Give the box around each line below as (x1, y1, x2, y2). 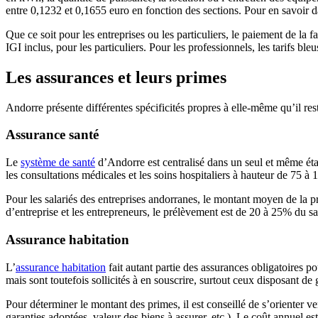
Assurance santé (6, 127, 99, 143)
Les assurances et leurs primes (6, 67, 231, 87)
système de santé (21, 156, 95, 169)
